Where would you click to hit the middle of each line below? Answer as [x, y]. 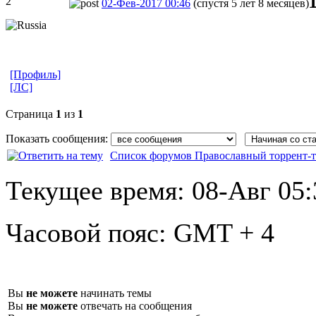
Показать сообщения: [58, 138]
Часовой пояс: [90, 232]
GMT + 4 [224, 232]
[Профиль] [35, 74]
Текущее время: [99, 190]
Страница [31, 114]
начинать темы [115, 293]
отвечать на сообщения [135, 305]
